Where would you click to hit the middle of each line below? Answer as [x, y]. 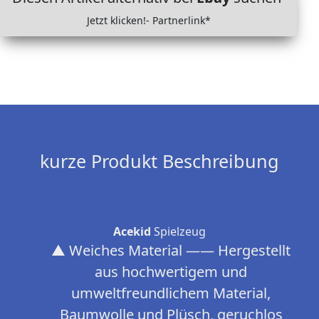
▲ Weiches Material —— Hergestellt [171, 251]
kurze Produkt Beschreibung [159, 161]
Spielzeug [178, 232]
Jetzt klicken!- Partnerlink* [148, 21]
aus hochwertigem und [171, 272]
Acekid [132, 232]
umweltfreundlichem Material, [171, 293]
